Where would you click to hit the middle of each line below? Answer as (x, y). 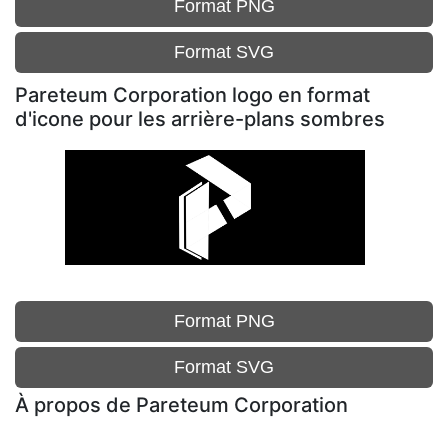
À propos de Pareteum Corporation (181, 405)
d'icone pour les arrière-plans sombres (200, 119)
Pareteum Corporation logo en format (192, 95)
